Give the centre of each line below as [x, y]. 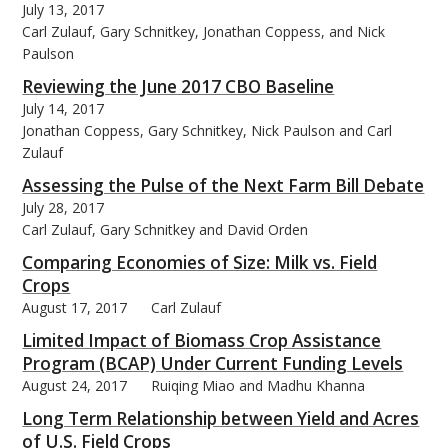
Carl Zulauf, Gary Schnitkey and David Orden [165, 229]
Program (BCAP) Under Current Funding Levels [213, 363]
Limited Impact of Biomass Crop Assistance [202, 340]
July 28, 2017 [63, 207]
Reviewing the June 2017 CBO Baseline [178, 86]
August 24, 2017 [75, 385]
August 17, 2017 [75, 307]
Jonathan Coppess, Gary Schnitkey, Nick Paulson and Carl [207, 130]
